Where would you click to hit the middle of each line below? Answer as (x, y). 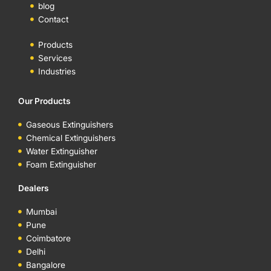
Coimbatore (48, 238)
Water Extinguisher (61, 151)
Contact (53, 19)
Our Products (44, 101)
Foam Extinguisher (61, 165)
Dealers (34, 188)
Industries (57, 71)
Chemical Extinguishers (70, 138)
